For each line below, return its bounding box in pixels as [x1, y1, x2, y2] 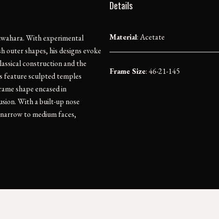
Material [109, 31, 137, 42]
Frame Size [109, 66, 146, 76]
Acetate [140, 31, 165, 42]
